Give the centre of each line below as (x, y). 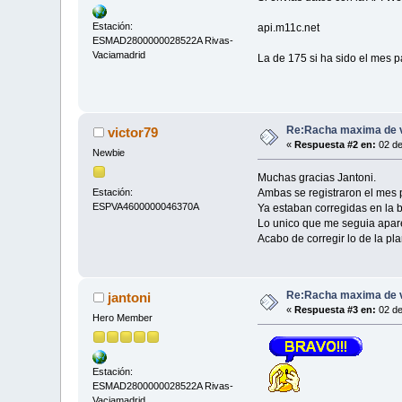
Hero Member (123, 318)
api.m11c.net (288, 28)
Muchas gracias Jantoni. (316, 178)
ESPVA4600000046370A (146, 206)
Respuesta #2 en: (336, 145)
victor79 (132, 133)
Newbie (109, 153)
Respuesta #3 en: (336, 310)
